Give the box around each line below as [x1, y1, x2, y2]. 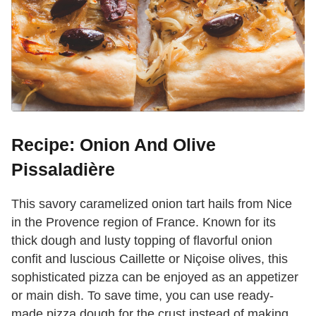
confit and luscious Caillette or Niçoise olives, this [11, 252, 288, 267]
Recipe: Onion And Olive [11, 135, 216, 155]
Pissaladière [11, 159, 115, 180]
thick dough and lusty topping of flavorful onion [11, 233, 272, 248]
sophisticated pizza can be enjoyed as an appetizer [11, 270, 298, 285]
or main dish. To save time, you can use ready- [11, 288, 274, 303]
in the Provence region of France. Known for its [11, 215, 276, 230]
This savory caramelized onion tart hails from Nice [11, 197, 292, 212]
